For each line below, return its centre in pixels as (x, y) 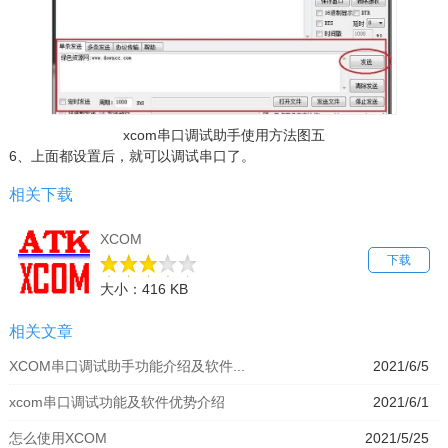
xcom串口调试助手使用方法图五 (223, 134)
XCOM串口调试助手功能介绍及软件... (126, 365)
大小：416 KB (143, 288)
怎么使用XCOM (57, 437)
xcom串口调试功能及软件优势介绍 (116, 401)
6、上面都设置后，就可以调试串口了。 (131, 155)
